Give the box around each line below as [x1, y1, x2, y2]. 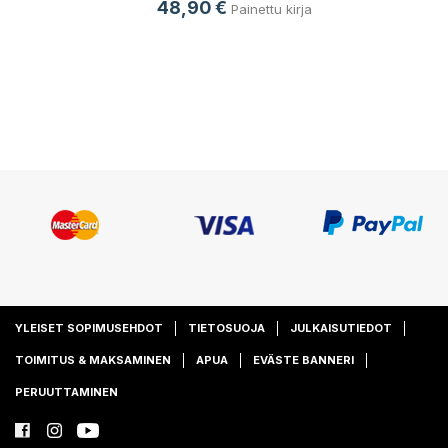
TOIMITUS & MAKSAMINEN [15, 352, 171, 367]
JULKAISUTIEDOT [290, 320, 392, 335]
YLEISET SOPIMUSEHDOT [15, 320, 163, 335]
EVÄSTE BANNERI [253, 352, 354, 367]
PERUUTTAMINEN [15, 384, 118, 399]
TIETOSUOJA [188, 320, 265, 335]
